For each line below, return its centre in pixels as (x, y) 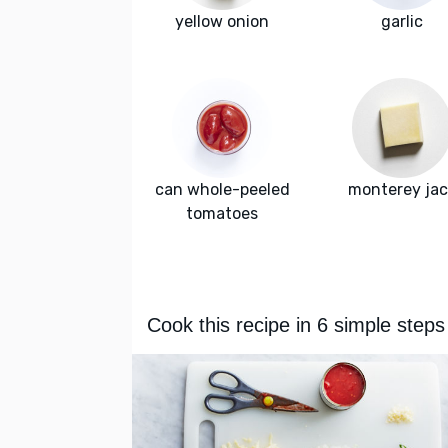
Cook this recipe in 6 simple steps (296, 325)
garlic (402, 22)
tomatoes (222, 214)
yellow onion (222, 22)
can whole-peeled (222, 190)
